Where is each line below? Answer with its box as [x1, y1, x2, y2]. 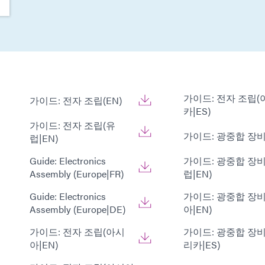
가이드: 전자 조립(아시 [30, 225, 125, 239]
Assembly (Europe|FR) [30, 167, 124, 181]
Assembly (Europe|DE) [30, 202, 125, 216]
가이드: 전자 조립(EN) [30, 93, 122, 108]
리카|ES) [183, 238, 220, 252]
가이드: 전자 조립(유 [30, 118, 115, 132]
